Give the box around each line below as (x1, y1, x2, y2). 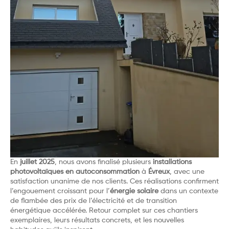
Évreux (148, 168, 170, 175)
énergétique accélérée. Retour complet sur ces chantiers (10, 207, 198, 214)
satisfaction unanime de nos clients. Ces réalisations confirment (10, 177, 219, 185)
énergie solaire (110, 187, 158, 195)
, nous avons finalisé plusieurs (55, 158, 153, 166)
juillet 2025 (20, 158, 55, 166)
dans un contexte (158, 187, 218, 195)
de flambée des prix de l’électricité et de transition (10, 197, 177, 204)
